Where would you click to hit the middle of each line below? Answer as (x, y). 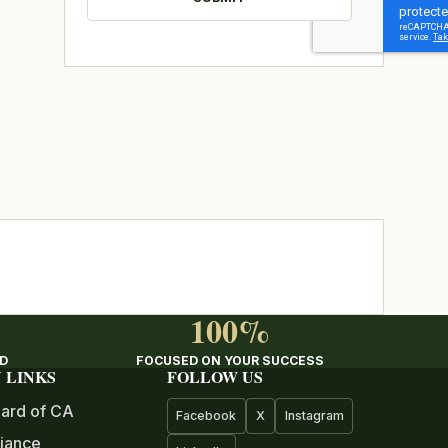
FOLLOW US (214, 377)
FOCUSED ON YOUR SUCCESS (230, 361)
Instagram (314, 415)
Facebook (206, 415)
